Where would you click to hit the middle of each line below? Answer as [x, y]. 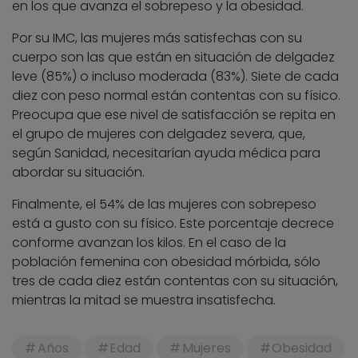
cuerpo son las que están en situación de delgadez [173, 57]
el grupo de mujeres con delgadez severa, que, [159, 133]
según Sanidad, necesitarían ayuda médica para [166, 153]
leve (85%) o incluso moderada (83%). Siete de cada [175, 76]
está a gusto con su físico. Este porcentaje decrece [173, 223]
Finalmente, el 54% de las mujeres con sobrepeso [164, 204]
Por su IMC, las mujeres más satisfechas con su [157, 38]
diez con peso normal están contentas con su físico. [176, 95]
